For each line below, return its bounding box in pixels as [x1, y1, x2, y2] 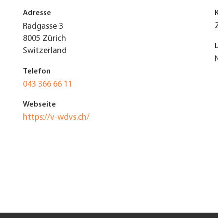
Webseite [22, 101, 56, 109]
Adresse [22, 9, 51, 17]
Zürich [42, 34, 66, 43]
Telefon [22, 68, 51, 75]
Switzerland [22, 46, 67, 55]
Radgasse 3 [22, 22, 63, 31]
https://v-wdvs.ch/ [22, 113, 90, 122]
